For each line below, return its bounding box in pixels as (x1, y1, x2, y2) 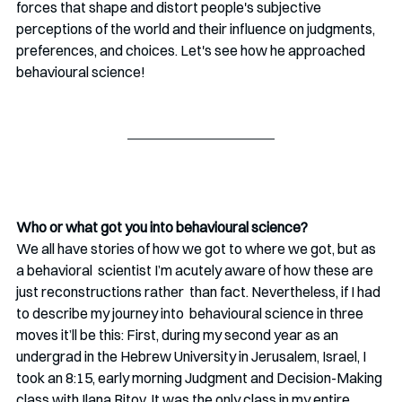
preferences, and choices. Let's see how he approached (16, 41, 368, 60)
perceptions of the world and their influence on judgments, (16, 20, 378, 39)
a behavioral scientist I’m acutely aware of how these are (16, 261, 376, 280)
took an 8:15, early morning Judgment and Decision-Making (16, 369, 385, 388)
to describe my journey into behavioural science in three (16, 304, 366, 323)
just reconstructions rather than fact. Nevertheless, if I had (16, 283, 383, 301)
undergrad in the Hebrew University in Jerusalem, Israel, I (16, 347, 369, 366)
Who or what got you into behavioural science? (16, 218, 308, 237)
